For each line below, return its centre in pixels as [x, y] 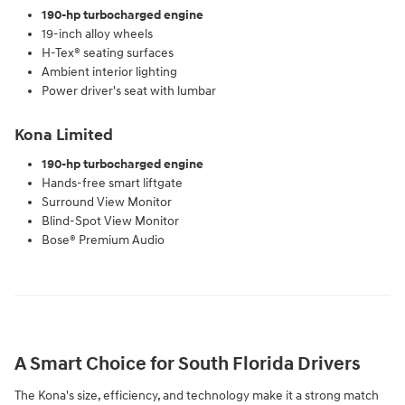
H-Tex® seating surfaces [108, 52]
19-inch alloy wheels [97, 33]
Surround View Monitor [107, 202]
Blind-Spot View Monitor [110, 221]
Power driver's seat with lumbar [129, 90]
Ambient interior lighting [109, 71]
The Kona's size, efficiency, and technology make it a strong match [197, 395]
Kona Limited [64, 135]
